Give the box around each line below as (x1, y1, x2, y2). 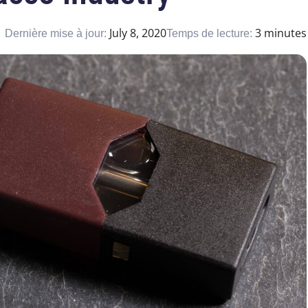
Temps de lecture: (166, 27, 255, 40)
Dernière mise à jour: (5, 27, 109, 40)
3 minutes (255, 25, 307, 41)
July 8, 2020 (109, 25, 166, 41)
